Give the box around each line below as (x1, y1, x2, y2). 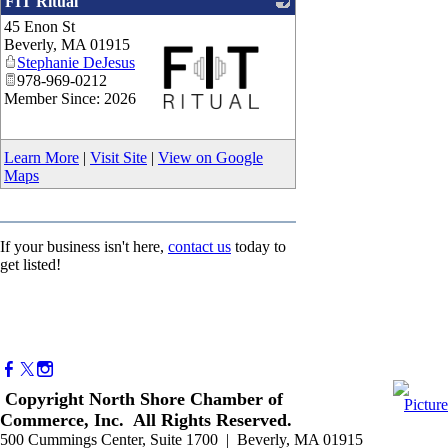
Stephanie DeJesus (17, 54, 135, 72)
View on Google (158, 149, 263, 167)
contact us (168, 238, 231, 256)
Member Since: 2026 (4, 90, 136, 108)
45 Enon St (4, 18, 75, 36)
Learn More (4, 149, 79, 167)
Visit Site (90, 149, 147, 167)
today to (231, 238, 286, 256)
